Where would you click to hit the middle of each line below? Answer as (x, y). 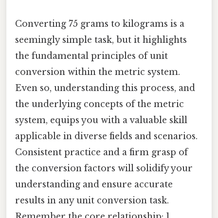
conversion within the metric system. (98, 72)
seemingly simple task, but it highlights (101, 40)
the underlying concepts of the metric (100, 104)
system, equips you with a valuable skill (101, 120)
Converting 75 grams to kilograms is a (100, 24)
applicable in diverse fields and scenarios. (106, 136)
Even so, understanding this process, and (105, 88)
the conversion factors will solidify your (104, 169)
